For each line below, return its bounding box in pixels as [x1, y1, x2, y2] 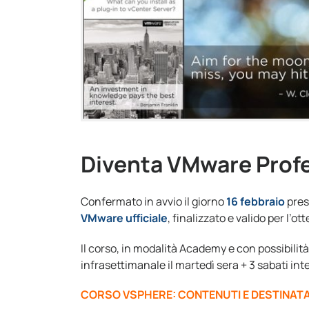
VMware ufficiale [81, 210, 168, 226]
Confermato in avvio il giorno [81, 193, 226, 209]
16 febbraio [226, 193, 285, 209]
